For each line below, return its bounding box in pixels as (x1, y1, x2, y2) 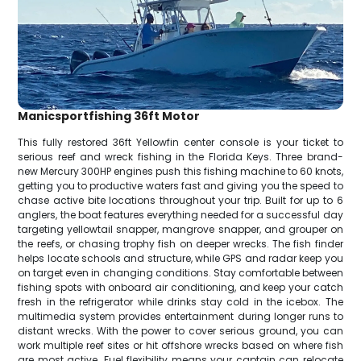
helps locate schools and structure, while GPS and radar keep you (18, 251, 343, 266)
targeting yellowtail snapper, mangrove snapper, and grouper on (18, 222, 343, 237)
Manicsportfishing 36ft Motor (18, 108, 201, 125)
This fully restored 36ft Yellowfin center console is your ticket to (18, 135, 343, 150)
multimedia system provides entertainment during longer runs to (18, 309, 343, 324)
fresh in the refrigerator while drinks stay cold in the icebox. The (18, 295, 343, 309)
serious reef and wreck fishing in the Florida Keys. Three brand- (18, 150, 343, 164)
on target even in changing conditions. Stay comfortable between (18, 266, 343, 280)
